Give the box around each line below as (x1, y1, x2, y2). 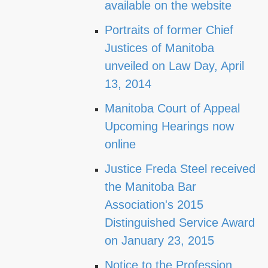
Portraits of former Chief (105, 23, 233, 36)
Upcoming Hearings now (105, 120, 234, 133)
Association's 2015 (105, 198, 203, 211)
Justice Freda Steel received (105, 162, 255, 175)
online (105, 138, 136, 151)
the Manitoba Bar (105, 180, 196, 193)
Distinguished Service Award (105, 216, 255, 229)
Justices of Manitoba (105, 41, 214, 54)
